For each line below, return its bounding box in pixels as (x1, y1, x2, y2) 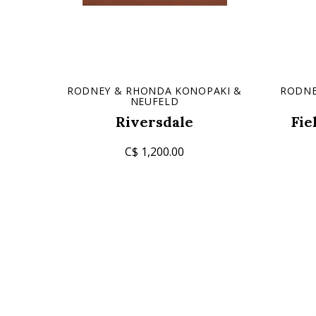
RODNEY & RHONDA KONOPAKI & (66, 84, 243, 97)
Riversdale (116, 113, 193, 130)
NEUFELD (130, 95, 179, 108)
